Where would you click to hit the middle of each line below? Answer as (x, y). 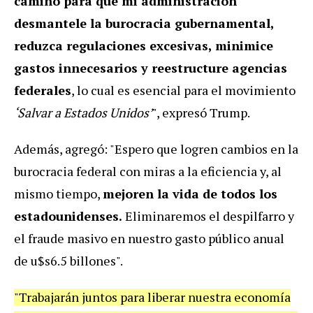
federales (43, 90)
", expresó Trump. (201, 112)
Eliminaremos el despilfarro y (208, 216)
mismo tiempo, (58, 193)
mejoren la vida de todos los (190, 193)
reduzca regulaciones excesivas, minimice (144, 45)
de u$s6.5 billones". (68, 260)
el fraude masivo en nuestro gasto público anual (149, 238)
